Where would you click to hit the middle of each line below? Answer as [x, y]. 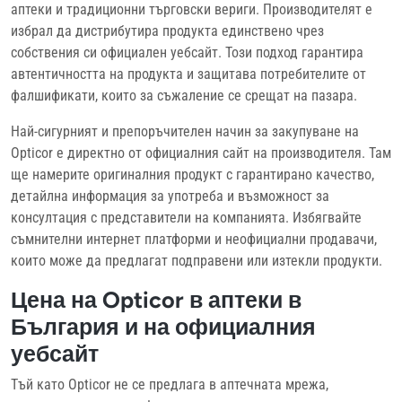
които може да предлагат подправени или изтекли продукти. [197, 260]
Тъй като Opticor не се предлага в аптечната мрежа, [170, 384]
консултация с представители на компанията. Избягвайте [186, 217]
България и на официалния [163, 326]
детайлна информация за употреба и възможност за [170, 196]
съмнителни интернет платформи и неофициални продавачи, [194, 239]
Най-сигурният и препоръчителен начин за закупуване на [185, 131]
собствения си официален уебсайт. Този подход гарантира [187, 52]
